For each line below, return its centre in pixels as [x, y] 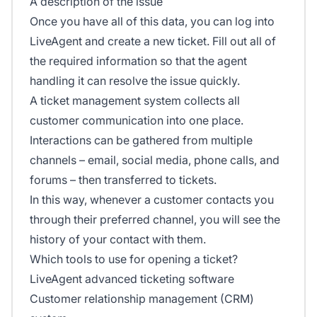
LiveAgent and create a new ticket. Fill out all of [153, 41]
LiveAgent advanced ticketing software [132, 279]
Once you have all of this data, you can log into [152, 22]
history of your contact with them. [118, 240]
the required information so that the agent [138, 61]
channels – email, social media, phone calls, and [155, 160]
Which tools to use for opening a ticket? [134, 259]
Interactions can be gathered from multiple [141, 140]
